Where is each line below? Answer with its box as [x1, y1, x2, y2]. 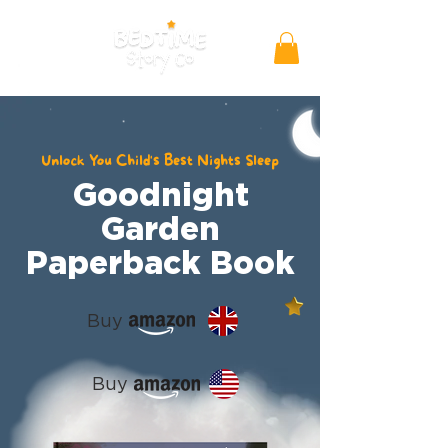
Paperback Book [26, 244, 295, 281]
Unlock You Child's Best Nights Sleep [41, 153, 279, 171]
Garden [101, 210, 220, 247]
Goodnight [72, 176, 249, 213]
